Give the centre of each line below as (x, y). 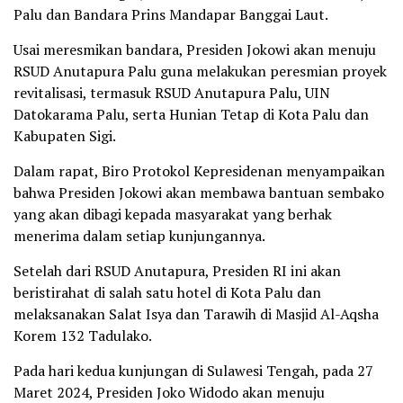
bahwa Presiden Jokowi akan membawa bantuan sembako (199, 192)
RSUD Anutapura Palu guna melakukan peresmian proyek (200, 71)
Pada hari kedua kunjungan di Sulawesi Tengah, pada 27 (193, 370)
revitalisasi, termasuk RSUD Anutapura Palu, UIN (172, 92)
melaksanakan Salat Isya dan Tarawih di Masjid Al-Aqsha (196, 313)
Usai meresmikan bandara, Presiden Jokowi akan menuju (195, 49)
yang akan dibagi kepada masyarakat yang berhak (173, 214)
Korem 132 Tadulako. (83, 335)
